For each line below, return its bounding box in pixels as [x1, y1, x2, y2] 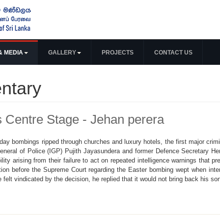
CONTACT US [154, 49, 192, 56]
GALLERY [48, 49, 76, 56]
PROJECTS [102, 49, 134, 56]
